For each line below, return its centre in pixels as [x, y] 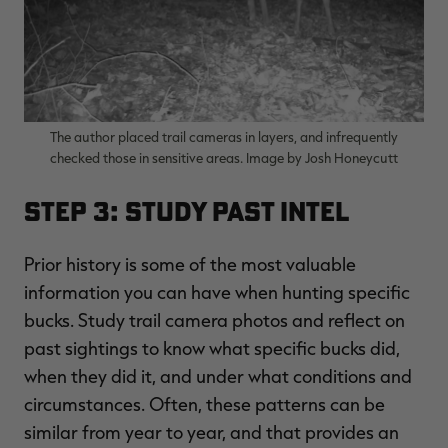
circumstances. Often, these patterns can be [204, 403]
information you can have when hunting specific [217, 291]
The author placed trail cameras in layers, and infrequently [224, 136]
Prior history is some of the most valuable [190, 263]
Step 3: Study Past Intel [186, 211]
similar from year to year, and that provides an [211, 431]
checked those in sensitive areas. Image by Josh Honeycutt [224, 157]
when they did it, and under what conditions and [218, 375]
